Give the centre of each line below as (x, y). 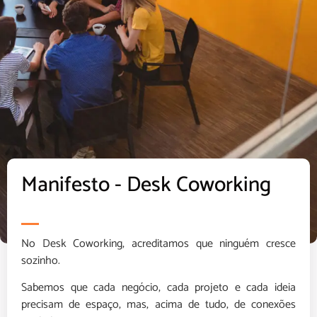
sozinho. (41, 260)
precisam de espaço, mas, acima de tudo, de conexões (158, 305)
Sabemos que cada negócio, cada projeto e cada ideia (158, 288)
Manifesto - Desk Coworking (146, 185)
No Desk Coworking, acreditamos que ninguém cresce (158, 243)
